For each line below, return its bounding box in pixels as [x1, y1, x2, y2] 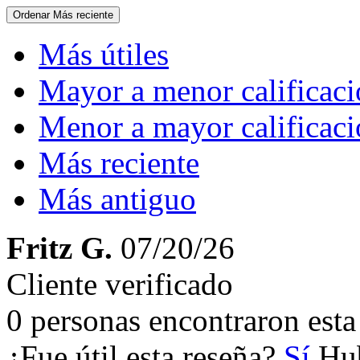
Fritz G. [6, 231, 112, 265]
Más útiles [39, 37, 169, 72]
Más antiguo [39, 182, 196, 216]
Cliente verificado [6, 267, 233, 301]
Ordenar [13, 9, 53, 21]
